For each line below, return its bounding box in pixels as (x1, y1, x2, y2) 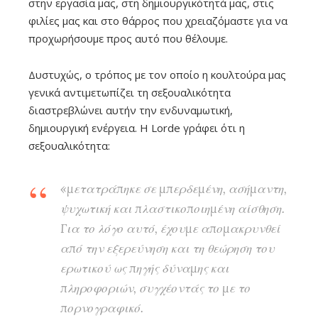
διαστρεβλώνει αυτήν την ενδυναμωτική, (28, 103, 233, 118)
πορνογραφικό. (60, 300, 146, 317)
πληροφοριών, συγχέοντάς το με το (60, 280, 251, 297)
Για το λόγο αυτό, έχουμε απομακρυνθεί (60, 221, 280, 237)
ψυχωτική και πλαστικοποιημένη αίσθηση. (60, 201, 285, 217)
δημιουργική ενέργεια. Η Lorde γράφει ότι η (28, 121, 245, 136)
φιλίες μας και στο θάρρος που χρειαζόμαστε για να (28, 13, 287, 28)
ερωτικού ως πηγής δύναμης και (60, 261, 229, 277)
